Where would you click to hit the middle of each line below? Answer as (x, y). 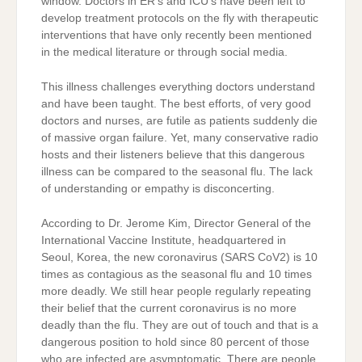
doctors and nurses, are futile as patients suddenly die (179, 121)
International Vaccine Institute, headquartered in (164, 241)
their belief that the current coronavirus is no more (169, 309)
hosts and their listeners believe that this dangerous (173, 155)
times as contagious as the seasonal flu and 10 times (177, 275)
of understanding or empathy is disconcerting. (158, 189)
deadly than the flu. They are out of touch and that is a (180, 326)
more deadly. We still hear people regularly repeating (176, 292)
